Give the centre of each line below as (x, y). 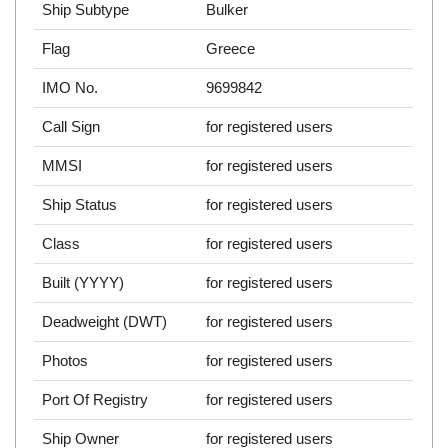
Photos (65, 361)
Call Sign (71, 127)
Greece (231, 49)
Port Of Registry (95, 400)
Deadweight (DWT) (105, 322)
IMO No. (70, 88)
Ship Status (80, 205)
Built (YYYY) (83, 283)
